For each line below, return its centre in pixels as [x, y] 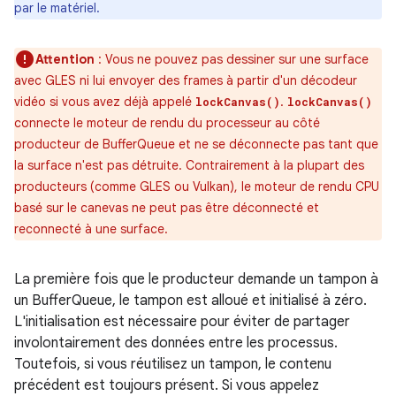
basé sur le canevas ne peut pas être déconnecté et [167, 208]
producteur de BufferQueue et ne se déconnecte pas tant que [196, 144]
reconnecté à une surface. [91, 229]
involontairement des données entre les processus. [176, 343]
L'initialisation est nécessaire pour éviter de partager [182, 322]
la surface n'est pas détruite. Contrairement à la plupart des [189, 165]
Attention [65, 59]
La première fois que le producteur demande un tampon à [196, 279]
